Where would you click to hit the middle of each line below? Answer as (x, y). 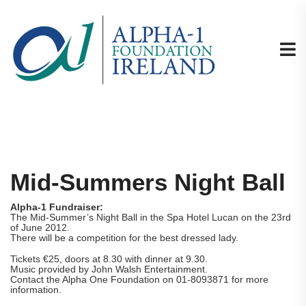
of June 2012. (40, 227)
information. (36, 290)
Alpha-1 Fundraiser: (57, 207)
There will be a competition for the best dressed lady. (124, 238)
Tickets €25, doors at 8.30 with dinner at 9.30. (109, 259)
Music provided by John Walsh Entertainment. (109, 269)
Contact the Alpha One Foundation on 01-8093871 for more (139, 279)
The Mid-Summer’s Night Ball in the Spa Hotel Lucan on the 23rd (151, 217)
